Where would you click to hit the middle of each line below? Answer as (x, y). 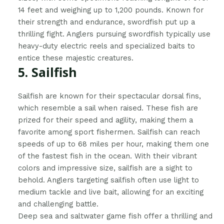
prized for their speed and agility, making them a (106, 120)
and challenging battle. (58, 204)
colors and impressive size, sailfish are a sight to (105, 168)
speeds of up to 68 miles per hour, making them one (114, 144)
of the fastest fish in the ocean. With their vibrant (108, 156)
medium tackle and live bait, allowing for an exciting (111, 192)
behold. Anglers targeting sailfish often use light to (109, 180)
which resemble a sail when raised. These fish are (108, 108)
